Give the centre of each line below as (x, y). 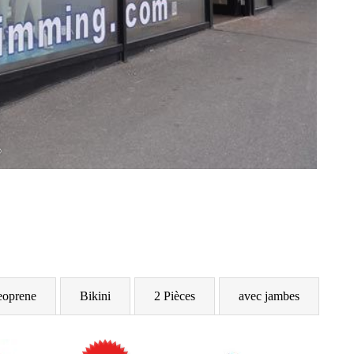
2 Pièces (175, 296)
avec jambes (269, 296)
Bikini (95, 296)
